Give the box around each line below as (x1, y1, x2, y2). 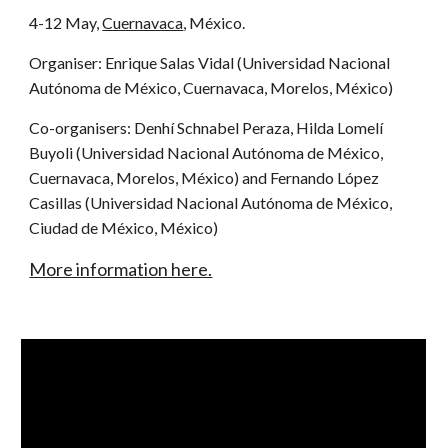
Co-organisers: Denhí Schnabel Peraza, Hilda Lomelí (29, 118, 384, 137)
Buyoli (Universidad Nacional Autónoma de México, (29, 143, 384, 162)
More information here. (29, 258, 213, 280)
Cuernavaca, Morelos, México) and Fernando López (29, 168, 380, 187)
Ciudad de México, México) (29, 218, 219, 237)
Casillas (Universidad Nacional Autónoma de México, (29, 193, 393, 212)
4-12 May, (29, 13, 103, 32)
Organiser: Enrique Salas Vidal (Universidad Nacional (29, 53, 391, 72)
